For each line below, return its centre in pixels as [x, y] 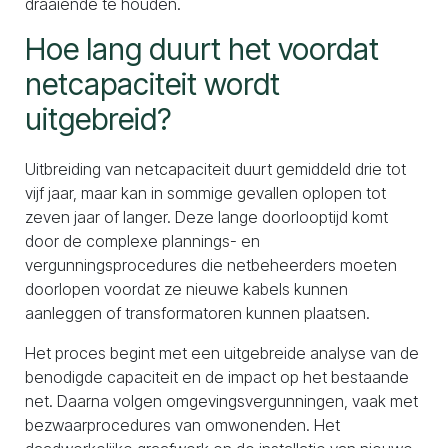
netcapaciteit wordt [152, 84]
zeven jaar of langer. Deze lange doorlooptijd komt [206, 217]
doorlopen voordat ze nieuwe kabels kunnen [186, 289]
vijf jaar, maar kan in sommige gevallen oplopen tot [205, 193]
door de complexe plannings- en [142, 241]
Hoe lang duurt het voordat [202, 49]
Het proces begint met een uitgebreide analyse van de [222, 353]
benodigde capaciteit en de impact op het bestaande [217, 377]
